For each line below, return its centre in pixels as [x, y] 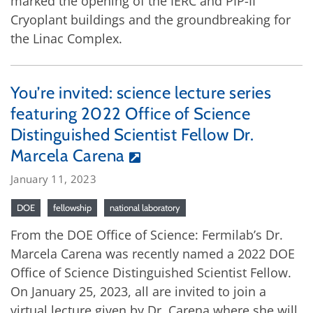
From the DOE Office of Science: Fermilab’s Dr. [147, 234]
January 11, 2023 [53, 179]
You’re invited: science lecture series [141, 92]
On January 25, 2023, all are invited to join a [138, 291]
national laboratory [145, 207]
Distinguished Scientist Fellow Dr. [132, 134]
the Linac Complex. [66, 38]
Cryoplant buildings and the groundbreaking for [151, 19]
